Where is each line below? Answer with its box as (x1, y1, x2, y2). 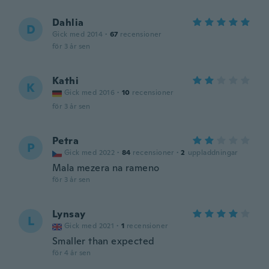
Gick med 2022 (64, 148, 115, 157)
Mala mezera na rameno (52, 162, 160, 174)
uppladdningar (187, 148, 238, 157)
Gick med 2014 (52, 29, 103, 39)
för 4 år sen (52, 248, 91, 258)
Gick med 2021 (64, 221, 115, 231)
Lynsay (52, 208, 86, 220)
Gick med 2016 (64, 88, 115, 97)
